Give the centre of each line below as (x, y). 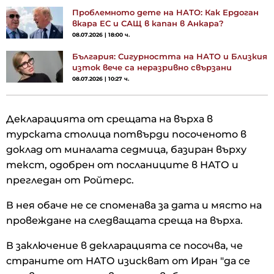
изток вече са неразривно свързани (152, 67)
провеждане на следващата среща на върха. (126, 220)
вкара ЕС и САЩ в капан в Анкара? (148, 23)
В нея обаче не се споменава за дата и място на (134, 205)
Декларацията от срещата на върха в (109, 119)
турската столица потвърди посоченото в (126, 134)
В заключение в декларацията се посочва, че (124, 245)
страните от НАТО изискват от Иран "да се (128, 261)
